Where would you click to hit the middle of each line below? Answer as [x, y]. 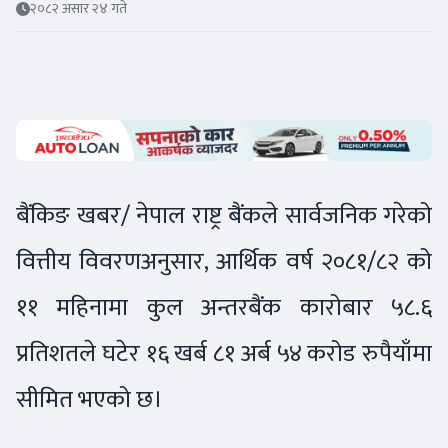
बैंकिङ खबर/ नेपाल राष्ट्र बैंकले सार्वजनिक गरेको [224, 216]
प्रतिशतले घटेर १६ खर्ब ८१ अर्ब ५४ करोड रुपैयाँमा [224, 354]
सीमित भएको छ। [89, 400]
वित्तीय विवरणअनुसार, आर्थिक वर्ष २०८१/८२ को [224, 262]
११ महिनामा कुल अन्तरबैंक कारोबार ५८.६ [224, 308]
